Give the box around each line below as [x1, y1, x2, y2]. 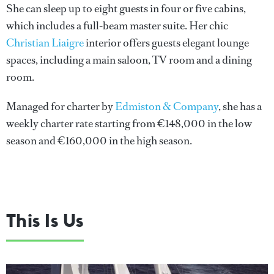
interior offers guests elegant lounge [84, 35, 249, 50]
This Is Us [6, 208, 84, 232]
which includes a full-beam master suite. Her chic [6, 18, 228, 33]
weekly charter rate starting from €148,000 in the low [6, 116, 252, 131]
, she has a [218, 98, 262, 114]
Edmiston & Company [115, 98, 218, 114]
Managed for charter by [6, 98, 115, 114]
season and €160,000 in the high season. [6, 133, 192, 148]
